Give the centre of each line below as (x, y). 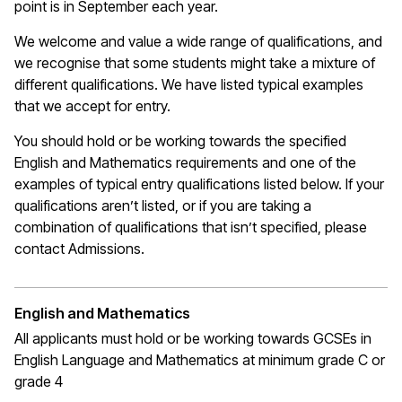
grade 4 (39, 382)
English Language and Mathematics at (136, 360)
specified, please (312, 227)
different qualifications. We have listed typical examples (189, 85)
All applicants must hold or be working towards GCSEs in (193, 339)
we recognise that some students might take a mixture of (195, 63)
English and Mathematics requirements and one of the (185, 163)
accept (88, 106)
